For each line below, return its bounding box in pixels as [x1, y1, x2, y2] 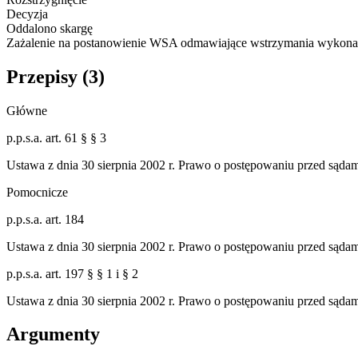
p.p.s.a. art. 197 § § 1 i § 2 [6, 266, 138, 280]
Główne [6, 103, 47, 117]
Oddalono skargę [6, 21, 93, 35]
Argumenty [6, 324, 100, 345]
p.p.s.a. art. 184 [6, 212, 84, 226]
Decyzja [6, 6, 48, 21]
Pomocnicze [6, 185, 68, 199]
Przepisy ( [6, 66, 89, 87]
